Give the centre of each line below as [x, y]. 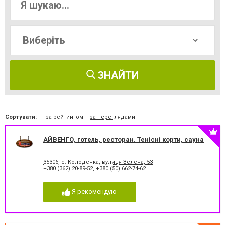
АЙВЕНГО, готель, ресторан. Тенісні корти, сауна [124, 139]
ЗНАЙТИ [118, 75]
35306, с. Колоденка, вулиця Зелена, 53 [98, 162]
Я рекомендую [94, 192]
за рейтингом [65, 117]
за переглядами [113, 117]
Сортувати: [21, 117]
